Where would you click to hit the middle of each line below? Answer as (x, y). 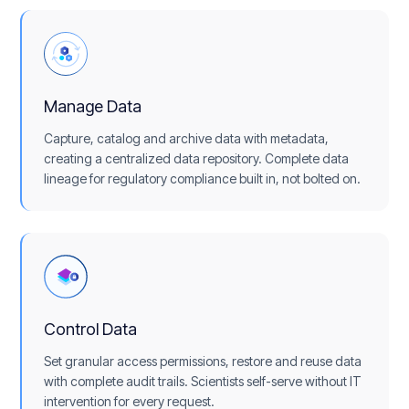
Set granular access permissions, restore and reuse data (203, 362)
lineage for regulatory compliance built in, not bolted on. (203, 179)
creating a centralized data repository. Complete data (197, 159)
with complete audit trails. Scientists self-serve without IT (203, 382)
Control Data (91, 330)
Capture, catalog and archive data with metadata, (187, 139)
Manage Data (93, 107)
